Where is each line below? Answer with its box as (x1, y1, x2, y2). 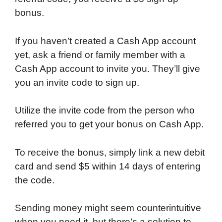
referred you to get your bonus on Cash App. (15, 119, 204, 130)
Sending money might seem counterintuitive (15, 203, 201, 214)
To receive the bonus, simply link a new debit (15, 147, 205, 158)
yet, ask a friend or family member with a (15, 49, 185, 60)
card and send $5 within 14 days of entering (15, 161, 201, 171)
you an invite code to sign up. (15, 77, 139, 88)
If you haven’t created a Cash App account (15, 35, 196, 46)
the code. (15, 174, 55, 185)
